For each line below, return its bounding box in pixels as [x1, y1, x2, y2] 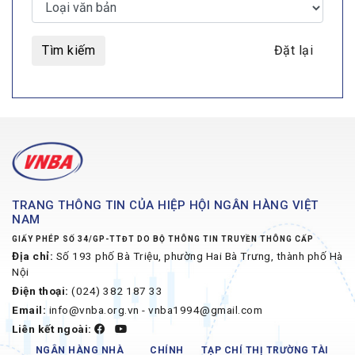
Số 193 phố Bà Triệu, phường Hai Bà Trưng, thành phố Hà [53, 249, 343, 262]
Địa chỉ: [12, 249, 53, 262]
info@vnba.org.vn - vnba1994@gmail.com [46, 303, 262, 316]
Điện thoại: [12, 284, 69, 297]
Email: [12, 303, 46, 316]
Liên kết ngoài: [12, 322, 92, 335]
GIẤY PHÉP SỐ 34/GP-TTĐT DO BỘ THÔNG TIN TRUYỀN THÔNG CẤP [12, 234, 314, 243]
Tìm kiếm [42, 42, 95, 58]
